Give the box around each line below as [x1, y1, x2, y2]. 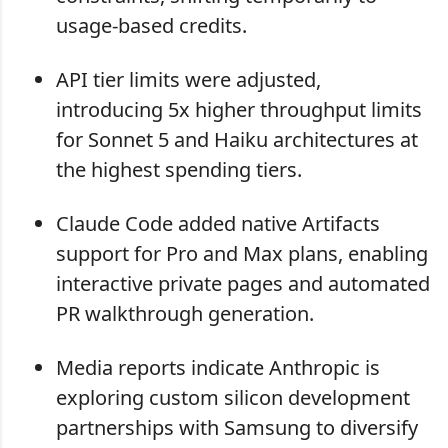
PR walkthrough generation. [56, 300, 314, 328]
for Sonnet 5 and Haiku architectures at [56, 126, 418, 154]
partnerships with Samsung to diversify [56, 414, 418, 442]
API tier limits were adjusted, [56, 66, 321, 94]
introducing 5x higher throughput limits [56, 96, 422, 124]
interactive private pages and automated [56, 270, 430, 298]
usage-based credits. [56, 12, 247, 40]
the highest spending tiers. [56, 156, 302, 184]
